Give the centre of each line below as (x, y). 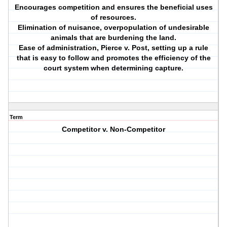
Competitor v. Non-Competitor (114, 129)
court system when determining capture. (114, 68)
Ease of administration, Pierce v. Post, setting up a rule (114, 48)
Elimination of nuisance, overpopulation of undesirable (114, 28)
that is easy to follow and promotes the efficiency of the (113, 58)
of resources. (114, 17)
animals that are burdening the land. (114, 38)
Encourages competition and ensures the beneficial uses (113, 7)
